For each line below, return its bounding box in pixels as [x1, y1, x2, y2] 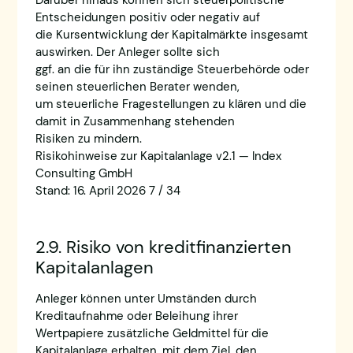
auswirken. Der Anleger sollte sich [35, 44, 220, 61]
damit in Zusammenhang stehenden [35, 113, 235, 130]
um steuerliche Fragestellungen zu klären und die [35, 96, 307, 113]
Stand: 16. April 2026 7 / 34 [35, 183, 180, 199]
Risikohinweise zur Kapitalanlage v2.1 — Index [35, 148, 281, 165]
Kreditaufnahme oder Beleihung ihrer [35, 308, 238, 325]
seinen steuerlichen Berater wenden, [35, 79, 240, 95]
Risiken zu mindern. [35, 131, 142, 147]
